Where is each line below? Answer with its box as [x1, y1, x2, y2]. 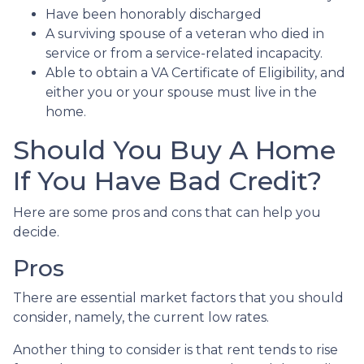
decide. [13, 224, 63, 240]
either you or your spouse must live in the [45, 84, 317, 100]
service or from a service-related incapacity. [45, 45, 323, 61]
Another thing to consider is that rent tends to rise [13, 342, 338, 357]
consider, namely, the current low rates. [13, 310, 272, 325]
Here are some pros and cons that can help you [13, 205, 321, 220]
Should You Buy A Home [13, 134, 336, 166]
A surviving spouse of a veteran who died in [45, 26, 324, 41]
